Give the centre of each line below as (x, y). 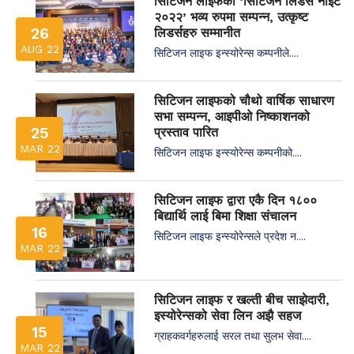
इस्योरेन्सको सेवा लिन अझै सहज (228, 315)
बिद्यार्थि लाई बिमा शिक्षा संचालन (225, 216)
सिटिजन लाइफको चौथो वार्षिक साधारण (244, 100)
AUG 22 (40, 49)
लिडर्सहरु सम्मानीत (197, 32)
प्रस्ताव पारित (186, 132)
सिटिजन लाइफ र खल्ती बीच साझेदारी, (242, 299)
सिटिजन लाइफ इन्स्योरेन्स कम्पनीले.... (226, 52)
